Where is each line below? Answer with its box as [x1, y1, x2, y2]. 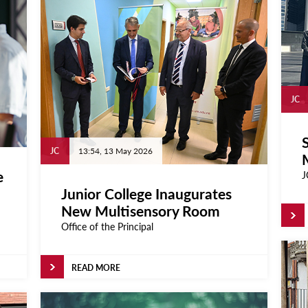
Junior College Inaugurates [61, 184, 232, 203]
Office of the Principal [61, 219, 153, 233]
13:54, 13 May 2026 [78, 145, 153, 157]
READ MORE [71, 262, 120, 274]
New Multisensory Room [61, 201, 220, 221]
